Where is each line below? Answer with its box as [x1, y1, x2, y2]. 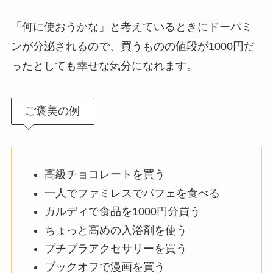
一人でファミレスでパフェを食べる [44, 186, 220, 199]
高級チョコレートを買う [44, 168, 165, 181]
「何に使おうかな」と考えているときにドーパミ [10, 21, 252, 34]
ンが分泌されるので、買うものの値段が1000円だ [10, 40, 255, 53]
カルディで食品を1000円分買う [44, 205, 200, 218]
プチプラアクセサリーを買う [44, 242, 187, 255]
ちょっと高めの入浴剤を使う [44, 224, 187, 236]
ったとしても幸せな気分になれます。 [10, 60, 197, 73]
